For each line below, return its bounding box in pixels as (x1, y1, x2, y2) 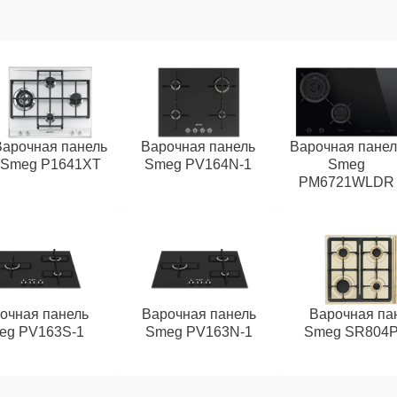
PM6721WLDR (299, 175, 395, 190)
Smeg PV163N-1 (144, 324, 253, 339)
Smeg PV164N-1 (144, 157, 253, 172)
